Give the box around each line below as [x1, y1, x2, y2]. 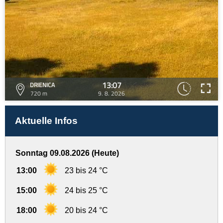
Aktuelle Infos [15, 115, 78, 126]
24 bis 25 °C [65, 186, 108, 195]
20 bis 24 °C [65, 206, 108, 215]
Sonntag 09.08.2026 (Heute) [15, 149, 119, 157]
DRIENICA [30, 80, 55, 90]
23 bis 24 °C [65, 166, 108, 175]
